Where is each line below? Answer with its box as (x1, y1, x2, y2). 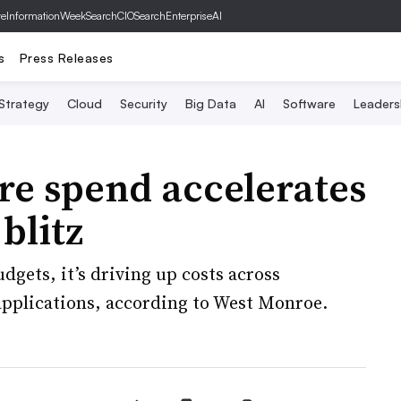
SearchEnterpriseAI (134, 9, 222, 22)
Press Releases (19, 49, 114, 65)
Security (119, 96, 167, 111)
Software (282, 96, 336, 111)
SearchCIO (86, 9, 134, 22)
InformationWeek (6, 9, 86, 22)
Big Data (184, 96, 236, 111)
